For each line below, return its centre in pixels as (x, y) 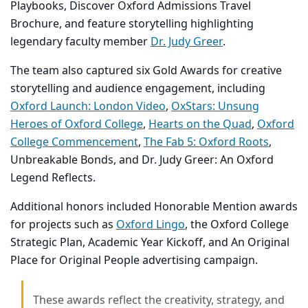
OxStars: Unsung (215, 107)
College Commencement (74, 143)
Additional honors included (82, 207)
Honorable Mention (205, 207)
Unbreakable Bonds (62, 161)
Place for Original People (75, 261)
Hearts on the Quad (200, 125)
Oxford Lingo (151, 225)
